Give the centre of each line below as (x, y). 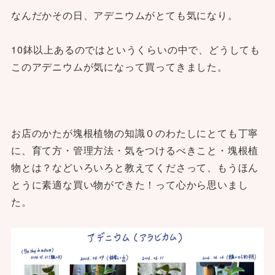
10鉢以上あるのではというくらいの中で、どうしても (135, 49)
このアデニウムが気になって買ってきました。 (119, 66)
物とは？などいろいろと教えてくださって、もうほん (135, 167)
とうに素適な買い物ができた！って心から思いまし (130, 184)
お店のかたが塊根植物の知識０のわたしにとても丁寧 (135, 133)
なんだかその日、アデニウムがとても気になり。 (124, 15)
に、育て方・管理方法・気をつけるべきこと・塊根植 (135, 150)
